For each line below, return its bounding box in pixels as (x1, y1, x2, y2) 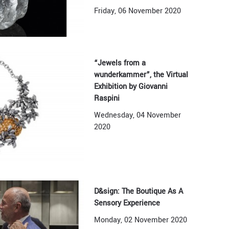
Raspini (94, 93, 120, 104)
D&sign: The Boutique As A (94, 186, 184, 197)
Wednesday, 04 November (94, 110, 181, 121)
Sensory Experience (94, 197, 161, 209)
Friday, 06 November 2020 (94, 6, 181, 16)
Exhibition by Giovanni (94, 81, 168, 93)
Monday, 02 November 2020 (94, 214, 188, 225)
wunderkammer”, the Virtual (94, 70, 189, 81)
